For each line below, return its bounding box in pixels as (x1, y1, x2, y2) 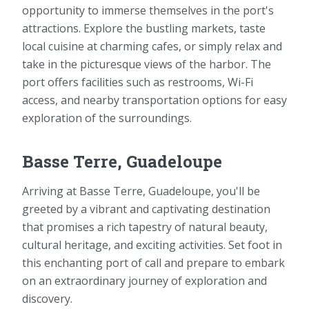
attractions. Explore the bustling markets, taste (22, 20, 266, 36)
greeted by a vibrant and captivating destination (22, 201, 270, 217)
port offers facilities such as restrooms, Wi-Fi (22, 74, 253, 90)
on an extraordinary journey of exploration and (22, 272, 267, 288)
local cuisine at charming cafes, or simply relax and (22, 38, 282, 54)
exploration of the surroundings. (22, 110, 192, 126)
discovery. (22, 290, 72, 306)
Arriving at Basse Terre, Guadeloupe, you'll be (22, 183, 260, 199)
